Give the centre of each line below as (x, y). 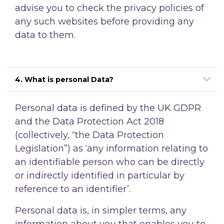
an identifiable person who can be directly (110, 162)
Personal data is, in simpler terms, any (101, 210)
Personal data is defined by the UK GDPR (108, 108)
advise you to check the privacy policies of (109, 8)
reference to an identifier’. (73, 189)
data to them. (45, 35)
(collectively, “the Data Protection (89, 135)
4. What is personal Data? (64, 79)
